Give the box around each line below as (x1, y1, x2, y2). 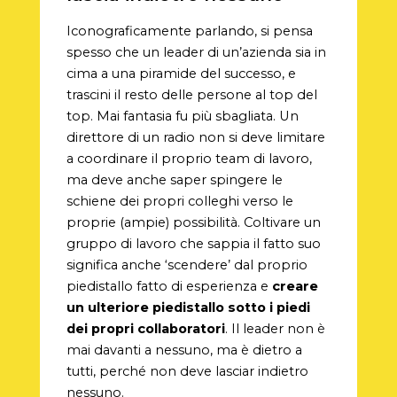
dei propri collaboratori (66, 320, 225, 337)
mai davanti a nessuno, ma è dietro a (66, 341, 302, 358)
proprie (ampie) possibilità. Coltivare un (66, 214, 321, 230)
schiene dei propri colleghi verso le (66, 192, 293, 209)
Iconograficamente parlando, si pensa (66, 22, 313, 39)
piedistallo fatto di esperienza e (66, 277, 272, 294)
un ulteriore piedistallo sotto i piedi (66, 299, 310, 315)
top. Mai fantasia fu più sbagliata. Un (66, 107, 299, 124)
